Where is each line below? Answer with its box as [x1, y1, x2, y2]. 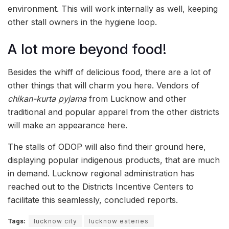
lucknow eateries [89, 217, 149, 225]
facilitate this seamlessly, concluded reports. [8, 195, 178, 205]
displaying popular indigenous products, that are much [8, 155, 220, 166]
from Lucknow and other [86, 94, 187, 104]
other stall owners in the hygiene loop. [8, 17, 157, 28]
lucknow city [34, 217, 77, 225]
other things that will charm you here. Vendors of [8, 80, 199, 91]
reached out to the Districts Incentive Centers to [8, 181, 194, 192]
